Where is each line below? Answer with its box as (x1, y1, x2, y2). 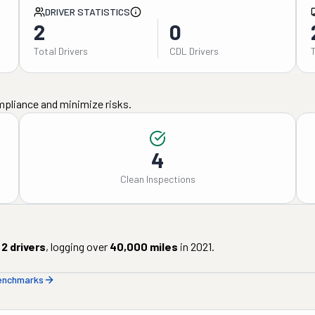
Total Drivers (33, 45, 88, 57)
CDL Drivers (169, 45, 219, 57)
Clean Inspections (120, 173, 195, 185)
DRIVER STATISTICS (44, 6, 130, 18)
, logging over (46, 240, 108, 253)
